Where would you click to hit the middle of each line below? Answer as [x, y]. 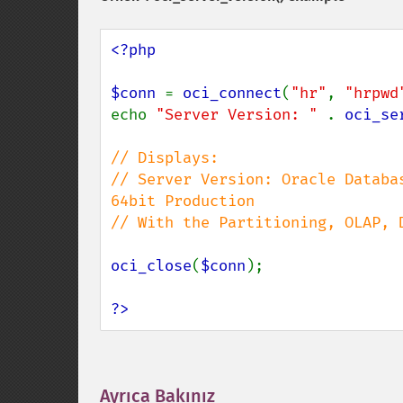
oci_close [151, 266]
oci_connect [232, 93]
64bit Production [183, 201]
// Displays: [165, 158]
